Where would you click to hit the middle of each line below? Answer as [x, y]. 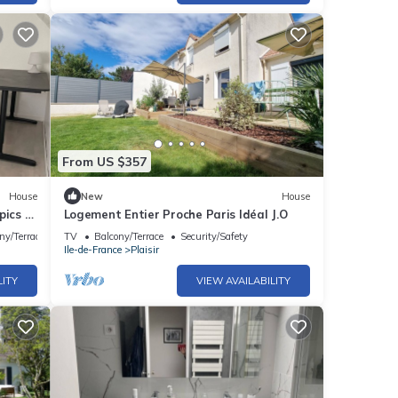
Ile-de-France [92, 250]
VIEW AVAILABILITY [243, 281]
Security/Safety [214, 237]
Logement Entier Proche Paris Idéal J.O [175, 215]
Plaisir [144, 250]
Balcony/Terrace [128, 237]
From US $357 [104, 161]
